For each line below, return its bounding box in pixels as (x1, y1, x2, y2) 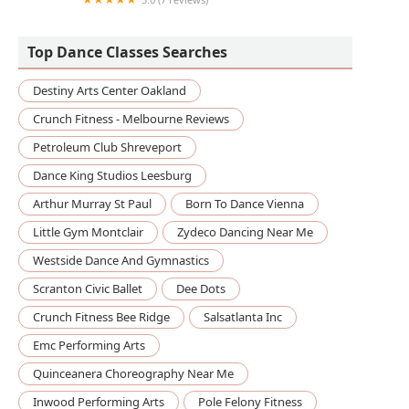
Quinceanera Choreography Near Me (33, 365, 234, 383)
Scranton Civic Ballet (33, 280, 142, 298)
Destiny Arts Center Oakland (33, 82, 186, 100)
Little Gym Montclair (33, 224, 143, 241)
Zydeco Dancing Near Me (177, 224, 313, 241)
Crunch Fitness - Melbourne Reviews (33, 110, 229, 128)
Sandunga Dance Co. (18, 7, 162, 28)
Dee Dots (176, 280, 225, 298)
